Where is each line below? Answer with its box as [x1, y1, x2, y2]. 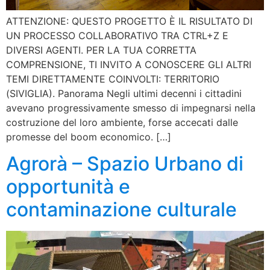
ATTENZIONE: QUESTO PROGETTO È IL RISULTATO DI [6, 14, 253, 27]
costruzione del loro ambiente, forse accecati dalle [6, 116, 238, 128]
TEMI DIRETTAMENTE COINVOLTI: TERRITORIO [6, 72, 219, 85]
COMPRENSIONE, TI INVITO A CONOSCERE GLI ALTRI [6, 58, 251, 71]
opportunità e [6, 175, 130, 199]
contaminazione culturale [6, 198, 237, 222]
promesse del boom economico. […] [6, 130, 171, 143]
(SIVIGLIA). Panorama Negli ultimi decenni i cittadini [6, 87, 242, 99]
